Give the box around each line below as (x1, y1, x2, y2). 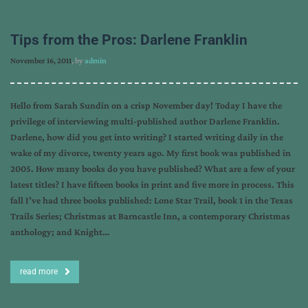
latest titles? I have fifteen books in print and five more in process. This (10, 179, 294, 190)
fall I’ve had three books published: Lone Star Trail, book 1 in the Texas (10, 195, 293, 206)
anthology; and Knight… (10, 226, 109, 237)
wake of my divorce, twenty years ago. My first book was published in (10, 147, 291, 158)
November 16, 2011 (10, 56, 71, 65)
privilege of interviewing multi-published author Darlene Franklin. (10, 115, 280, 126)
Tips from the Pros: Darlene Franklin (10, 32, 247, 48)
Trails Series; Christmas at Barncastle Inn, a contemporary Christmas (10, 210, 290, 221)
